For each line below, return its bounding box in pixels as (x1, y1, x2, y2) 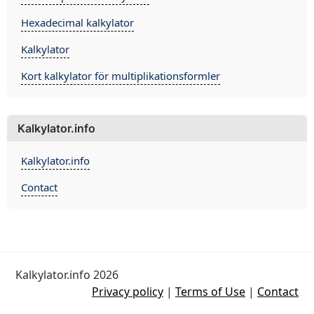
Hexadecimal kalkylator (21, 15, 134, 29)
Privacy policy (92, 284, 163, 299)
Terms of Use (175, 284, 245, 299)
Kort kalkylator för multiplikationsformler (21, 69, 220, 83)
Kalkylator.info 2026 (15, 267, 118, 282)
